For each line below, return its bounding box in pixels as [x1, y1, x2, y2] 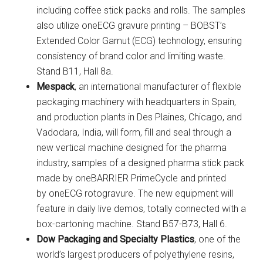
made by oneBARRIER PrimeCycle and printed [36, 173, 227, 184]
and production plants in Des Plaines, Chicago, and [36, 112, 242, 123]
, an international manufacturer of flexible [75, 81, 242, 93]
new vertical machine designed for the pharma [36, 142, 227, 154]
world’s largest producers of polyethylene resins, [36, 249, 235, 261]
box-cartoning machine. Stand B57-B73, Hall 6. [36, 218, 228, 230]
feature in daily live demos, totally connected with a [36, 203, 247, 215]
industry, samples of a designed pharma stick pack [36, 157, 245, 169]
